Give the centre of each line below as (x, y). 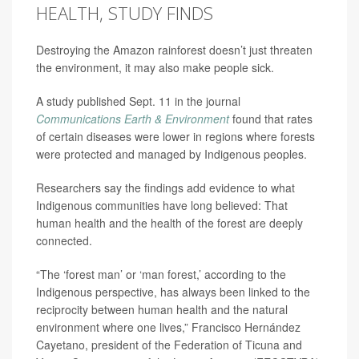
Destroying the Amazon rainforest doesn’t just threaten (174, 50)
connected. (64, 240)
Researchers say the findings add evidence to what (165, 188)
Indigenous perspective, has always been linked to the (173, 292)
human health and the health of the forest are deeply (169, 223)
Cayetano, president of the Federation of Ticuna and (169, 345)
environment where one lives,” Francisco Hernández (168, 327)
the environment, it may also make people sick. (155, 67)
